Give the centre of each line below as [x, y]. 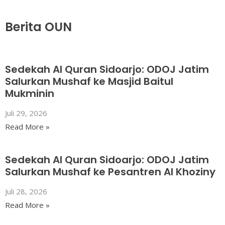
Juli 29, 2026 [26, 113]
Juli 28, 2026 [26, 191]
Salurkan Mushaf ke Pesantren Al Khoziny [110, 172]
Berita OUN [38, 27]
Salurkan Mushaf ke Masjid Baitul [89, 82]
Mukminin [30, 94]
